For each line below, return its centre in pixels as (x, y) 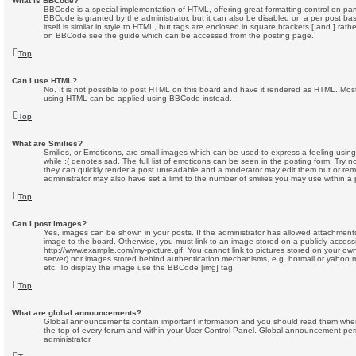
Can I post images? (49, 224)
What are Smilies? (47, 144)
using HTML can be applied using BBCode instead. (138, 99)
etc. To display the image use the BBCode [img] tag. (139, 268)
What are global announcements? (77, 313)
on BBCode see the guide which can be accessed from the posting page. (179, 36)
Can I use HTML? (44, 81)
